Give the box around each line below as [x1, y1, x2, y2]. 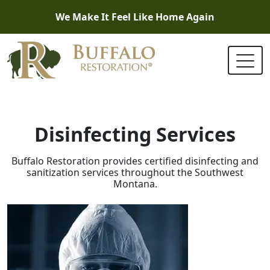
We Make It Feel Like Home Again [55, 10, 215, 24]
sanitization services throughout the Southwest [27, 165, 243, 179]
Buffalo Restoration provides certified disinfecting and [11, 154, 259, 168]
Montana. [113, 177, 157, 190]
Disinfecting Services [34, 121, 236, 147]
